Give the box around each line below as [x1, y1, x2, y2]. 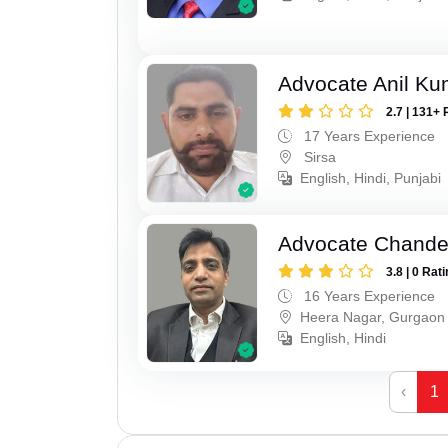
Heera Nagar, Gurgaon [300, 308, 446, 325]
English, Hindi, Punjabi [300, 170, 442, 187]
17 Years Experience [300, 128, 436, 145]
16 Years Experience [300, 287, 436, 304]
